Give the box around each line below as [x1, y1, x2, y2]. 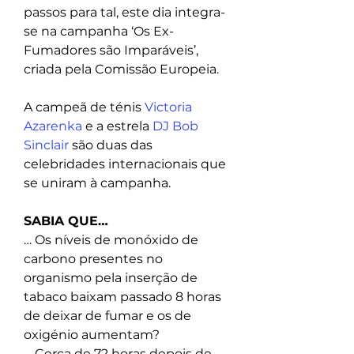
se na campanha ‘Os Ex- [24, 24, 174, 40]
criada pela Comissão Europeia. [24, 62, 219, 77]
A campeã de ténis [24, 100, 145, 115]
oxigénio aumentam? [24, 327, 160, 343]
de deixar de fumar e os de [24, 308, 194, 324]
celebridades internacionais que [24, 156, 229, 172]
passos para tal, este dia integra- [24, 5, 225, 21]
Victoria [145, 100, 195, 115]
